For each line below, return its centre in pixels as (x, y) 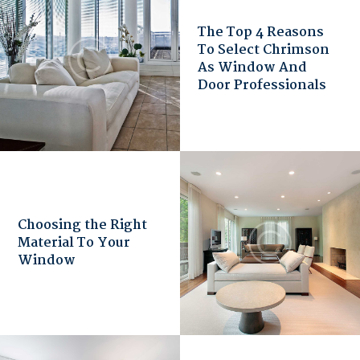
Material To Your (74, 243)
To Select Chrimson (264, 50)
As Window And (253, 67)
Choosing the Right (83, 225)
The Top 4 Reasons (261, 32)
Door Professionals (262, 85)
